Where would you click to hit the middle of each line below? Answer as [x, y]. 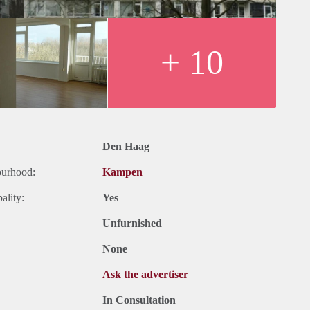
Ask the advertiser [145, 275]
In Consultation [139, 300]
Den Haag [126, 147]
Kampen [122, 172]
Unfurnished [132, 224]
